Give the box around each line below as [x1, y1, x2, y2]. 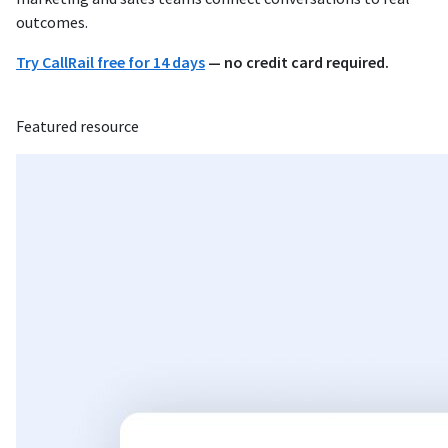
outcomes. [16, 11, 88, 32]
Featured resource [16, 115, 139, 136]
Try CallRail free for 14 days [16, 51, 205, 72]
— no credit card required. [205, 51, 389, 72]
